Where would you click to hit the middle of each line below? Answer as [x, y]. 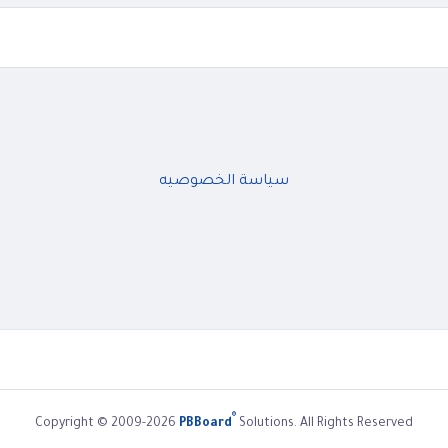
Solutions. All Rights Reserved [324, 423]
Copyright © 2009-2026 [107, 423]
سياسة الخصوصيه [224, 182]
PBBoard [205, 423]
